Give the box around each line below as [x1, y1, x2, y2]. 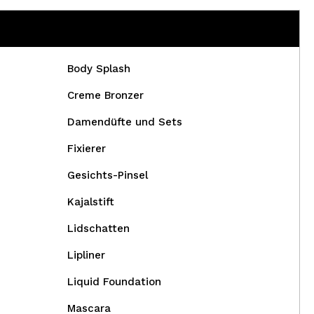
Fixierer [67, 142, 106, 155]
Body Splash [67, 62, 130, 75]
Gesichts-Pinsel [67, 169, 148, 182]
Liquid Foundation [67, 275, 161, 288]
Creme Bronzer [67, 89, 144, 102]
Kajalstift [67, 196, 114, 208]
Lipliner [67, 249, 105, 261]
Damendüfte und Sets [67, 116, 182, 128]
